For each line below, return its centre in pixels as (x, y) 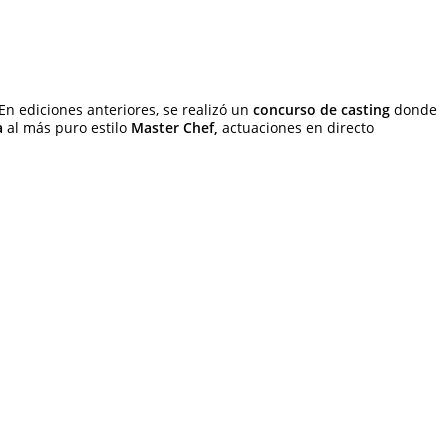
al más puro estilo (67, 128)
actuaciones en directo (296, 128)
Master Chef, (174, 128)
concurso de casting (321, 110)
